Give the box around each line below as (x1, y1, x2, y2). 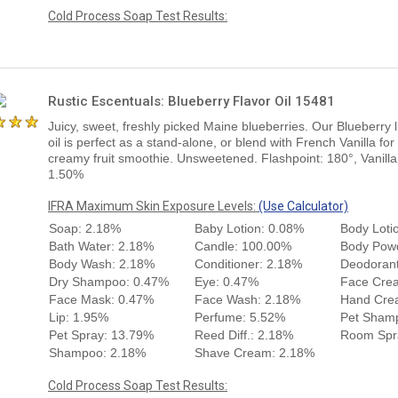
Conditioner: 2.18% (195, 256, 302, 271)
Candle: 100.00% (195, 238, 291, 253)
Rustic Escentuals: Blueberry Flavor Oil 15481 (48, 92, 335, 109)
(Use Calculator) (259, 198, 348, 213)
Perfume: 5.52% (195, 309, 285, 324)
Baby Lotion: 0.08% (195, 220, 304, 235)
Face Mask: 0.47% (49, 291, 154, 306)
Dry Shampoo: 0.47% (49, 274, 169, 289)
